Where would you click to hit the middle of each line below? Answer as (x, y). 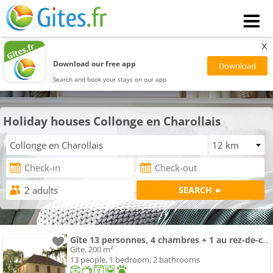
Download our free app (95, 63)
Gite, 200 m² (92, 250)
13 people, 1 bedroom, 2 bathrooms (135, 260)
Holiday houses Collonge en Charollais (112, 121)
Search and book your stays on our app (110, 79)
